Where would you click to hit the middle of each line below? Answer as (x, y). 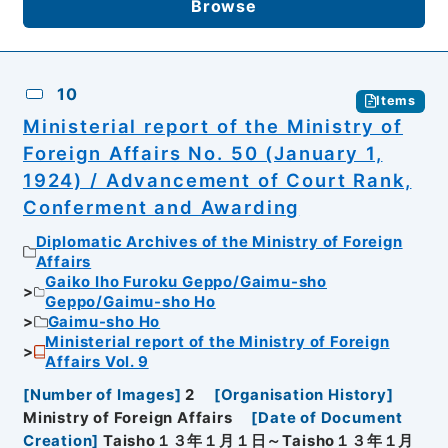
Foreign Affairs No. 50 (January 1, (202, 152)
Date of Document (331, 417)
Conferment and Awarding (161, 206)
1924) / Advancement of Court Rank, (217, 179)
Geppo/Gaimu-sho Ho (130, 302)
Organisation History (303, 394)
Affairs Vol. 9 (97, 362)
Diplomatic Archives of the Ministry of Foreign (219, 242)
